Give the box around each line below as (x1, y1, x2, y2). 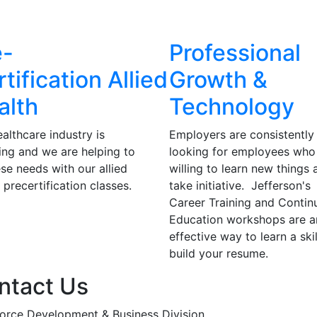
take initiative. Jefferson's (168, 178, 311, 192)
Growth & (168, 66, 267, 93)
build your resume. (168, 246, 268, 260)
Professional (168, 39, 301, 67)
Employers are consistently (168, 127, 314, 142)
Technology (168, 93, 294, 120)
